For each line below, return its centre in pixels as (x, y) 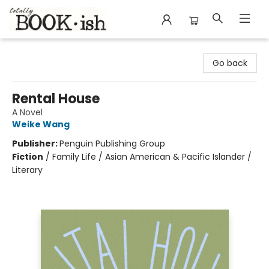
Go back (230, 63)
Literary (27, 170)
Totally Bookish (40, 50)
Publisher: (36, 144)
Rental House (56, 99)
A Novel (27, 112)
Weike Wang (41, 124)
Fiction (28, 157)
